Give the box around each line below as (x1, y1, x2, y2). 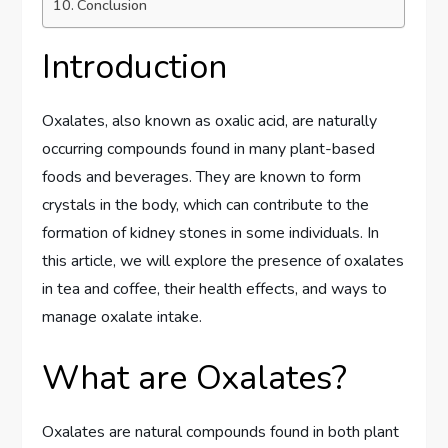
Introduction (42, 44, 228, 91)
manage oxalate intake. (42, 306, 203, 329)
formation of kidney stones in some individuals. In (42, 222, 380, 245)
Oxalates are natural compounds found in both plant (42, 421, 400, 444)
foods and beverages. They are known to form (42, 166, 362, 189)
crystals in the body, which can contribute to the (42, 194, 370, 217)
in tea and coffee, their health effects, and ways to (42, 278, 388, 301)
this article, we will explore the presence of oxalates (42, 250, 405, 273)
